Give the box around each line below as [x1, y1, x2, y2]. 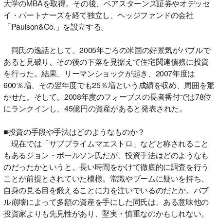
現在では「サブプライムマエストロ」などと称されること [3, 137, 209, 149]
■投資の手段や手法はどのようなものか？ [3, 126, 145, 137]
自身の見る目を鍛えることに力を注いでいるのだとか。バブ [3, 184, 209, 196]
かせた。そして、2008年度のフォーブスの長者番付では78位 [3, 91, 211, 102]
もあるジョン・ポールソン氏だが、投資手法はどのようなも [3, 149, 209, 161]
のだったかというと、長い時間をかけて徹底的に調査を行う [3, 161, 209, 172]
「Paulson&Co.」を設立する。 [3, 20, 109, 32]
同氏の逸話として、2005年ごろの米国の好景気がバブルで [3, 44, 211, 55]
